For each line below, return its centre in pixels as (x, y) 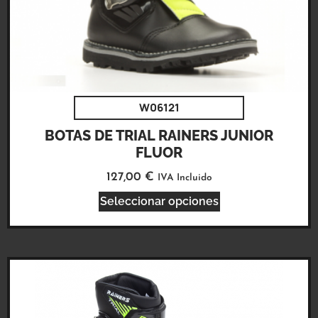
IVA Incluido (185, 177)
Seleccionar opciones (159, 202)
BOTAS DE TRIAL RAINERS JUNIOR (159, 135)
